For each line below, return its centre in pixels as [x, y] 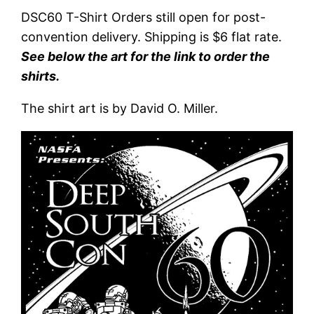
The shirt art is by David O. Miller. [120, 108]
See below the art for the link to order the [146, 56]
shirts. [41, 76]
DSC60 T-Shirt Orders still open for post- [144, 17]
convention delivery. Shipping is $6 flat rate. [152, 36]
